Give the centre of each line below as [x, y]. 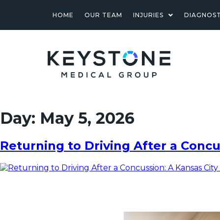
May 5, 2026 [87, 118]
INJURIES [148, 15]
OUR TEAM [103, 15]
